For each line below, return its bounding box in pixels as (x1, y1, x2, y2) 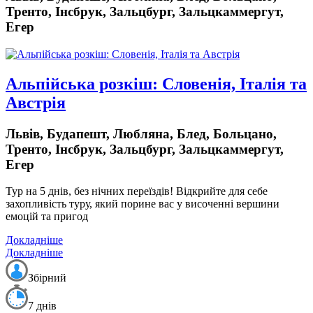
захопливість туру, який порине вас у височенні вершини (6, 198, 279, 210)
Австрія (6, 93, 66, 112)
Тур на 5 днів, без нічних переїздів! (6, 185, 173, 198)
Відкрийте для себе (173, 185, 268, 198)
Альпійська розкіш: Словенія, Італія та (6, 74, 307, 93)
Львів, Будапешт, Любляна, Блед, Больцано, (6, 126, 277, 141)
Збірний (28, 272, 66, 284)
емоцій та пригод (6, 210, 88, 223)
